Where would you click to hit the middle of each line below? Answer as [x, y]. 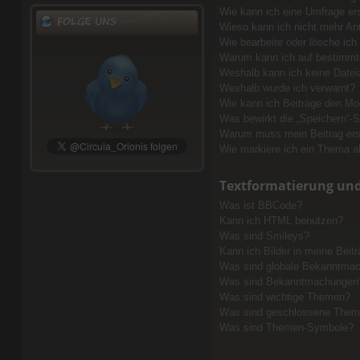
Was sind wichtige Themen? [284, 297]
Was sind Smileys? [264, 236]
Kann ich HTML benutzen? [281, 221]
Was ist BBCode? [260, 206]
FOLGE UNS [84, 22]
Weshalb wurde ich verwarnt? [287, 88]
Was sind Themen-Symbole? [286, 328]
